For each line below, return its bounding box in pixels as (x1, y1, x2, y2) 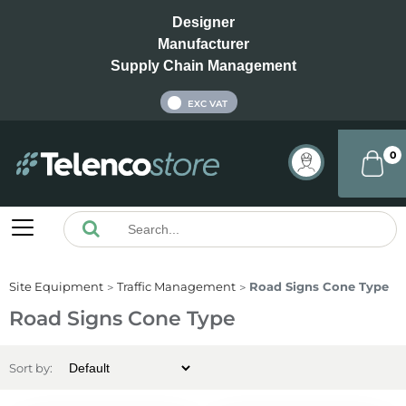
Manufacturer (157, 36, 249, 52)
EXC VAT (187, 98, 227, 111)
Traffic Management (117, 279, 236, 295)
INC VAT (122, 97, 160, 110)
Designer (171, 14, 235, 30)
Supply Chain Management (110, 58, 296, 73)
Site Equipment (9, 279, 103, 295)
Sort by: (9, 361, 53, 376)
